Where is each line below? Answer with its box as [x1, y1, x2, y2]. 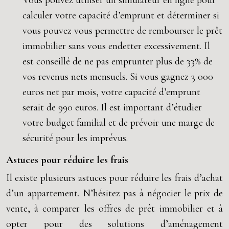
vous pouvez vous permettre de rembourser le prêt [22, 25, 222, 37]
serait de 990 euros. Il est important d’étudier [22, 101, 202, 113]
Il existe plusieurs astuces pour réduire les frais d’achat [6, 172, 223, 184]
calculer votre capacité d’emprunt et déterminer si [22, 9, 219, 21]
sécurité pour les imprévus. [22, 132, 128, 144]
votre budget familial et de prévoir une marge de [22, 117, 215, 129]
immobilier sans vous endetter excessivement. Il [22, 40, 210, 52]
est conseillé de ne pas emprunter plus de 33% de [22, 55, 213, 67]
